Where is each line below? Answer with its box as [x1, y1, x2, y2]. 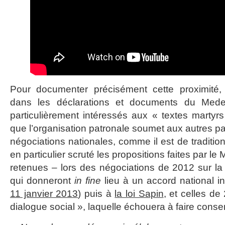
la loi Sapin [115, 188, 164, 199]
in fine [74, 175, 101, 186]
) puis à [78, 188, 115, 199]
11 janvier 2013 [10, 188, 78, 199]
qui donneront [10, 175, 74, 186]
